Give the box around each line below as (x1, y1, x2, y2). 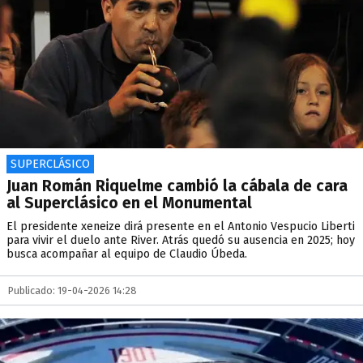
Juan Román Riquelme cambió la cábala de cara (6, 177, 348, 195)
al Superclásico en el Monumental (6, 194, 252, 212)
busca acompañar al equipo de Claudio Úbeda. (6, 247, 247, 261)
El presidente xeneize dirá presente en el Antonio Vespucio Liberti (6, 220, 355, 233)
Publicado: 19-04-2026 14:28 (8, 284, 137, 297)
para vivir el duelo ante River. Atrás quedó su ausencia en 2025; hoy (6, 233, 355, 247)
